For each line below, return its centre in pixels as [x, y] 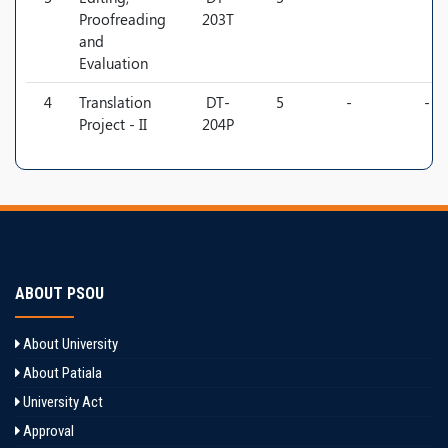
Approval [47, 431]
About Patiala [61, 373]
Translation [115, 102]
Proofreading [122, 19]
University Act [61, 402]
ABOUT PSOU [59, 293]
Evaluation [113, 63]
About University [69, 344]
